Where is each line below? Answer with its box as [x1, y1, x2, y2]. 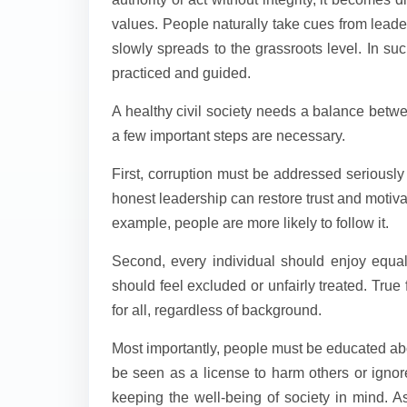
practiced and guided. [112, 65, 251, 81]
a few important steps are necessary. [112, 127, 345, 144]
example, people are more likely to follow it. [112, 214, 389, 231]
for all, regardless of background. [112, 302, 322, 318]
